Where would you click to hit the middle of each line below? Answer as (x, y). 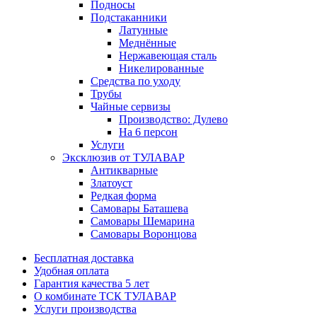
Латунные (143, 30)
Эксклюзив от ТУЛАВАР (123, 157)
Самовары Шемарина (143, 221)
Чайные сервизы (131, 106)
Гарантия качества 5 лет (92, 283)
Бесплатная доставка (84, 258)
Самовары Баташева (139, 208)
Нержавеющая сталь (168, 56)
